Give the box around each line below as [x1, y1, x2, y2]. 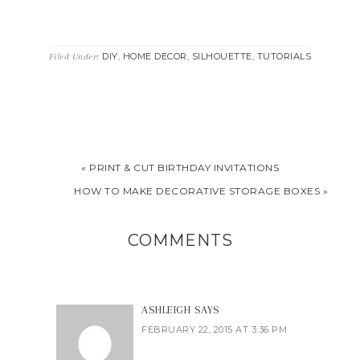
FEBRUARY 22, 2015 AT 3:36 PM [141, 324, 287, 336]
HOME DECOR [122, 51, 187, 63]
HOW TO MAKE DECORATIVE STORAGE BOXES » [74, 185, 328, 198]
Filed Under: [48, 51, 103, 63]
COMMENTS [127, 231, 233, 251]
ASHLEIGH [141, 304, 190, 317]
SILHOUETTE [191, 51, 252, 63]
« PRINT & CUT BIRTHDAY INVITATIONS [81, 162, 279, 174]
